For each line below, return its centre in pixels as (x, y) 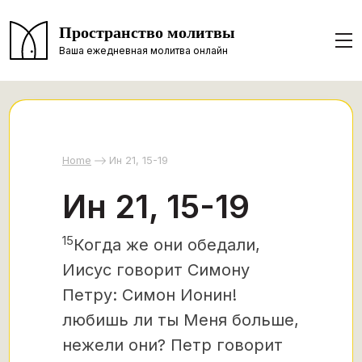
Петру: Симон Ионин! (149, 295)
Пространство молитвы (147, 33)
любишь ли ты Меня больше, (181, 320)
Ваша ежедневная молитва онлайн (143, 50)
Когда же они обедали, (167, 245)
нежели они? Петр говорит (173, 345)
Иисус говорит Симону (156, 270)
